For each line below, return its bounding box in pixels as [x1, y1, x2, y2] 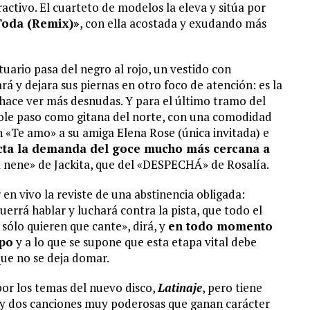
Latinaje [158, 280, 202, 295]
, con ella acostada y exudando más [80, 15, 266, 31]
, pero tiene [202, 280, 262, 295]
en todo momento [168, 218, 273, 234]
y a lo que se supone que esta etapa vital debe [13, 234, 257, 250]
